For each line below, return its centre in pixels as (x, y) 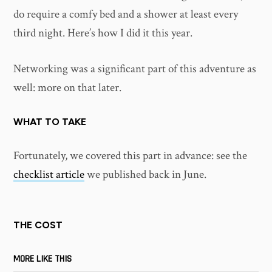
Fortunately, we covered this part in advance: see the (131, 156)
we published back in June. (146, 175)
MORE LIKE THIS (43, 259)
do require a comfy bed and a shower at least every (126, 14)
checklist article (49, 175)
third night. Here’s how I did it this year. (103, 33)
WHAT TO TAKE (50, 121)
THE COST (38, 225)
